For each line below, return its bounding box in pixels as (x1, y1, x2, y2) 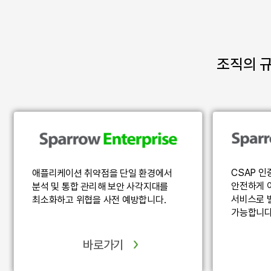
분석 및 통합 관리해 (32, 181, 108, 193)
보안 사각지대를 (108, 181, 168, 193)
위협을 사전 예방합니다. (76, 194, 166, 206)
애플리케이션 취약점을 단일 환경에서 (32, 168, 172, 180)
